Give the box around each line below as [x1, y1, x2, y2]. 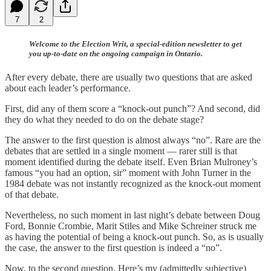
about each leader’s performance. [5, 82, 131, 93]
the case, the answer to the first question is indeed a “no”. [5, 242, 222, 253]
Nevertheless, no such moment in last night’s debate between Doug [5, 209, 260, 220]
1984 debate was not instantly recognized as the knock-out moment [5, 178, 261, 189]
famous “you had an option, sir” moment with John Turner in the [5, 167, 251, 178]
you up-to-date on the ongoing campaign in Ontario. [29, 48, 203, 58]
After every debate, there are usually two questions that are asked [5, 71, 252, 82]
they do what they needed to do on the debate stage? [5, 114, 204, 125]
